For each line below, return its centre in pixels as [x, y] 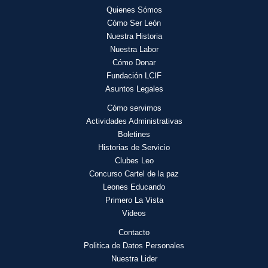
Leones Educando [134, 187]
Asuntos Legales [134, 89]
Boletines [134, 134]
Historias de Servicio [134, 147]
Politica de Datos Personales [134, 246]
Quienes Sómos [134, 10]
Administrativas [155, 121]
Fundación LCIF [134, 76]
